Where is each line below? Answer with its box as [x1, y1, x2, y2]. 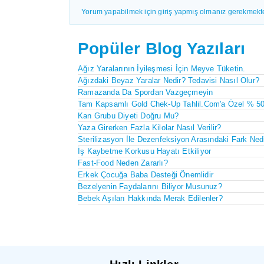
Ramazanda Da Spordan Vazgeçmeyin [78, 88, 213, 97]
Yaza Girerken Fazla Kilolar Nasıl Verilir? [78, 123, 222, 133]
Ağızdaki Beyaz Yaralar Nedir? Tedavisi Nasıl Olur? [78, 76, 259, 85]
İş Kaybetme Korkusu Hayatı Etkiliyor [78, 147, 212, 156]
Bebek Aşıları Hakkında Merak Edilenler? [78, 194, 223, 203]
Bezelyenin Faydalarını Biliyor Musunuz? [78, 182, 222, 192]
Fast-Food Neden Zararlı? [78, 159, 168, 168]
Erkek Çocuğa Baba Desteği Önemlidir [78, 170, 213, 180]
